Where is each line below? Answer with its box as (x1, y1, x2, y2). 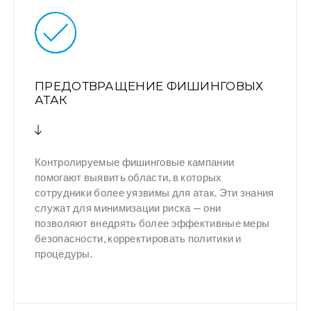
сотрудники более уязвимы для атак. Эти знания (35, 185, 274, 199)
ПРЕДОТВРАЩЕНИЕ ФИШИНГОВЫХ (35, 79, 264, 94)
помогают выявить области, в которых (35, 170, 222, 183)
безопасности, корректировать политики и (35, 231, 242, 244)
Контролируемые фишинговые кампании (35, 155, 235, 168)
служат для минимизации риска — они (35, 201, 221, 214)
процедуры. (35, 246, 92, 260)
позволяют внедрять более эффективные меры (35, 216, 270, 229)
